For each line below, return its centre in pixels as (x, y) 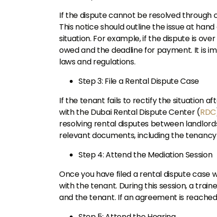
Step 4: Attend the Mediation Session (146, 155)
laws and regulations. (97, 62)
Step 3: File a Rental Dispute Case (139, 81)
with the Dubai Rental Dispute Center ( (130, 112)
